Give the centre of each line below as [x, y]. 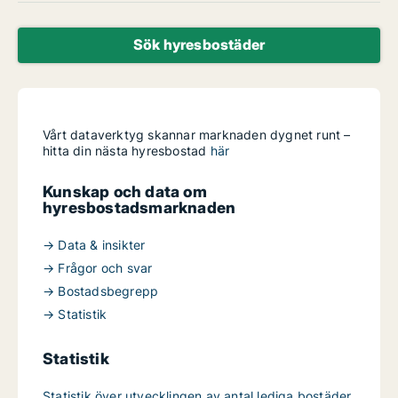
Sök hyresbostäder [199, 44]
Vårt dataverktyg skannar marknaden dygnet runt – [197, 135]
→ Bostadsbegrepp [101, 291]
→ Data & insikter [94, 245]
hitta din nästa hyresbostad [127, 151]
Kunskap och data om [125, 191]
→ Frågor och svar [98, 268]
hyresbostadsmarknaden [139, 207]
